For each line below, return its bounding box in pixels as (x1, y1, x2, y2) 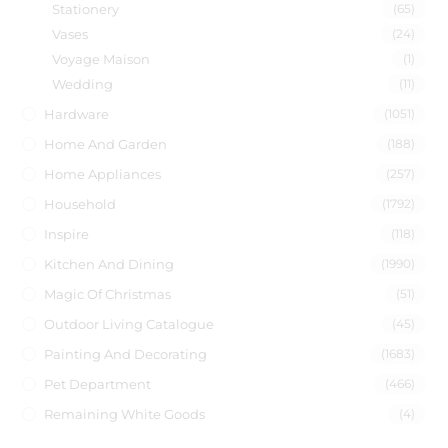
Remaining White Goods (44, 406, 206, 422)
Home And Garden (44, 136, 168, 152)
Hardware (44, 106, 110, 122)
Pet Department (44, 376, 152, 392)
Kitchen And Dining (44, 256, 175, 272)
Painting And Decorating (44, 346, 208, 362)
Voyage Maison (52, 51, 151, 67)
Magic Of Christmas (44, 286, 172, 302)
